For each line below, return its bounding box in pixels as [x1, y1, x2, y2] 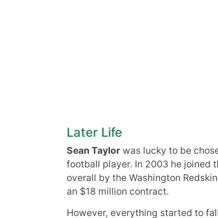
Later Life [67, 125, 122, 140]
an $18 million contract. [67, 185, 169, 197]
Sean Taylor [67, 145, 120, 156]
